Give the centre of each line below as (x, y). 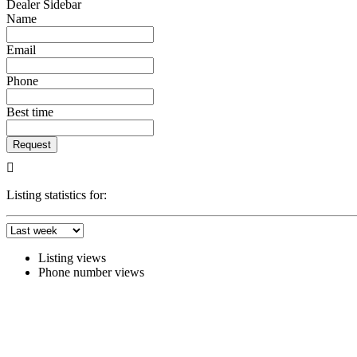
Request (32, 145)
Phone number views (91, 273)
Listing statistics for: (57, 195)
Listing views (72, 258)
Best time (30, 112)
